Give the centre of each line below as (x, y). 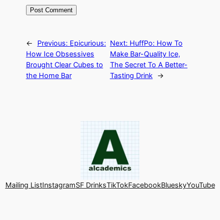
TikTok (117, 185)
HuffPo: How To (156, 43)
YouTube (201, 185)
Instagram (59, 185)
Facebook (144, 185)
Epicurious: (88, 43)
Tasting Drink (131, 76)
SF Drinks (91, 185)
